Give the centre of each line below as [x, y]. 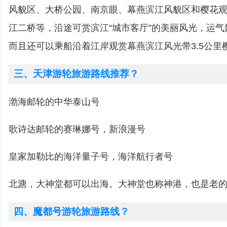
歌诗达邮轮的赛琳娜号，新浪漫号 [77, 129]
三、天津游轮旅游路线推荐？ [76, 74]
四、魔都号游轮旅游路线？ [71, 212]
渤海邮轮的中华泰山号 [54, 102]
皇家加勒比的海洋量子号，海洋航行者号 [91, 157]
